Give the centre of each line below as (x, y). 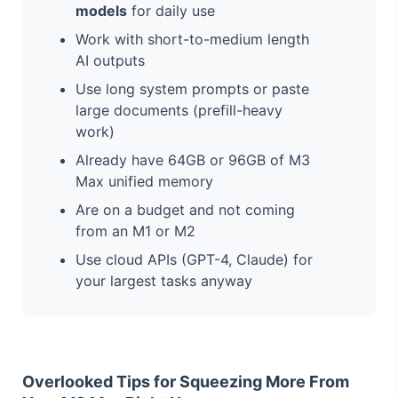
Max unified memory (144, 181)
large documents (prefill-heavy (179, 110)
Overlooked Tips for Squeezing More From (186, 381)
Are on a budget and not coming (185, 209)
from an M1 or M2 (135, 231)
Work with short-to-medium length (192, 39)
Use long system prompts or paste (192, 88)
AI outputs (110, 60)
